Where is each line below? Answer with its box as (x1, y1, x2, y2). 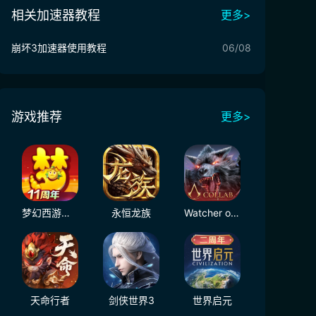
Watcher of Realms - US (231, 207, 239, 219)
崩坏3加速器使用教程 (11, 42, 107, 54)
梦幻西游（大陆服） (61, 207, 70, 219)
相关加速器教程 (11, 8, 100, 23)
